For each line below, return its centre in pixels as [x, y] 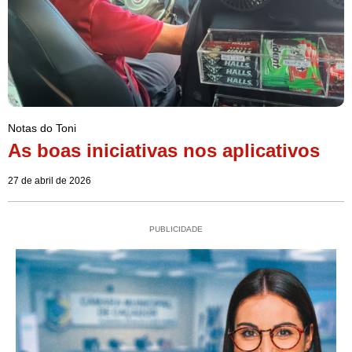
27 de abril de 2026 [49, 181]
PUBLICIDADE [176, 229]
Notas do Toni [42, 128]
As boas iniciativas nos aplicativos [164, 151]
